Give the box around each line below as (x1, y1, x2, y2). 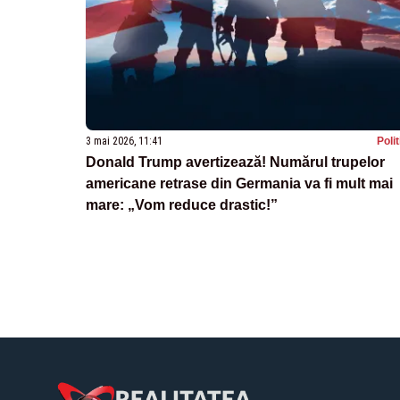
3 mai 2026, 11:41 (86, 134, 162, 147)
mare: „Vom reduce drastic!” (86, 196, 278, 212)
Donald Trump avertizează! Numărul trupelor (86, 154, 385, 170)
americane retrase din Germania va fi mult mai (86, 175, 393, 191)
